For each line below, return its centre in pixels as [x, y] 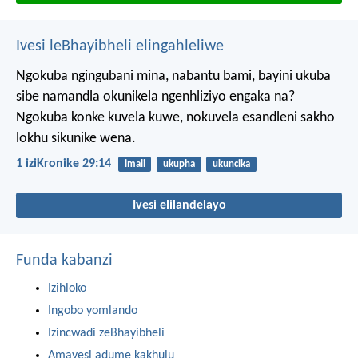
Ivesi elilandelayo [179, 206]
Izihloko [67, 289]
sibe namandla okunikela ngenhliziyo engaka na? [155, 97]
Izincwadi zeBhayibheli [106, 334]
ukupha [179, 164]
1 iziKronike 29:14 [64, 164]
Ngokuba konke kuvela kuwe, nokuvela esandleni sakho [175, 117]
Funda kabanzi [64, 261]
